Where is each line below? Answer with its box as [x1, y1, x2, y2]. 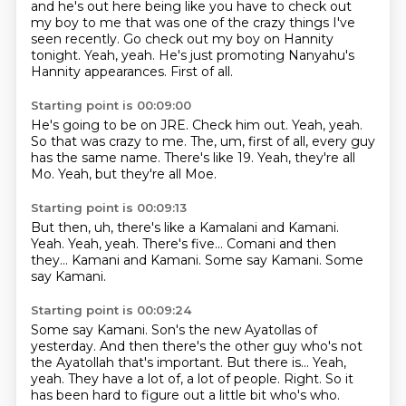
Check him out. [191, 117, 292, 133]
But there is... [226, 354, 313, 371]
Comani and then [226, 236, 336, 252]
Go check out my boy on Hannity [122, 31, 333, 47]
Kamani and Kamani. [71, 252, 205, 268]
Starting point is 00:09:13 [30, 200, 187, 215]
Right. [283, 371, 325, 387]
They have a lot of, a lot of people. [67, 371, 284, 387]
